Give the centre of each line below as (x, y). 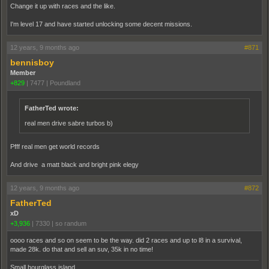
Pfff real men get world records (55, 146)
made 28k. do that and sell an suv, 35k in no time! (82, 249)
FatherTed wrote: (52, 108)
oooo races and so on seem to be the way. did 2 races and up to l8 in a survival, (126, 240)
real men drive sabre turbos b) (69, 123)
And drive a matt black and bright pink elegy (74, 164)
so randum (71, 223)
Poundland (65, 83)
